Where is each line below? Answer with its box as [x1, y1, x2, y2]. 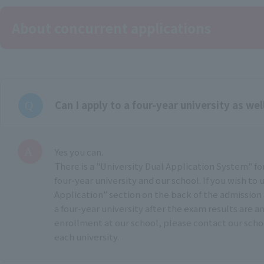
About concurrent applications [12, 18, 211, 37]
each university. [54, 230, 119, 243]
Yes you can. [54, 145, 103, 158]
